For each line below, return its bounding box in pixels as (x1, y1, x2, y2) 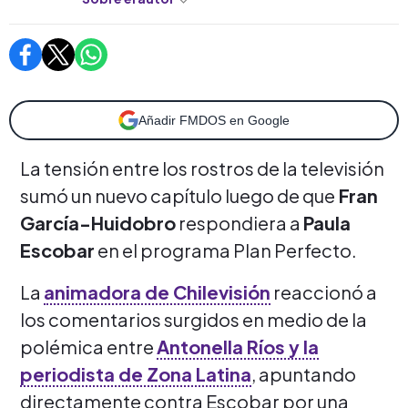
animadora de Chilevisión (44, 280, 270, 303)
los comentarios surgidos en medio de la (20, 307, 367, 331)
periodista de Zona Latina (20, 362, 251, 385)
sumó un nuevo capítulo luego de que (20, 183, 335, 207)
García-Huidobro (20, 210, 176, 234)
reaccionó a (270, 280, 377, 303)
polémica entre (20, 334, 157, 358)
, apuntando (251, 362, 356, 385)
